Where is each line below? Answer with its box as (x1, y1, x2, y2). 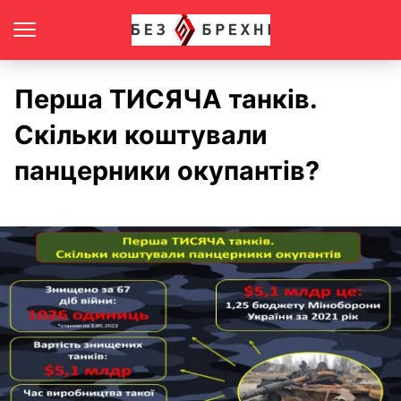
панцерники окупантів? (14, 155, 320, 186)
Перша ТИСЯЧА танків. (14, 83, 317, 115)
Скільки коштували (14, 119, 268, 150)
